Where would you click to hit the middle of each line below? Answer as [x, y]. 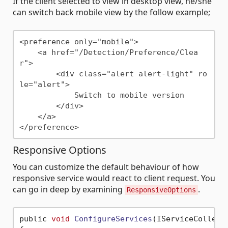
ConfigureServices [113, 219]
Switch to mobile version [47, 95]
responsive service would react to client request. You [114, 178]
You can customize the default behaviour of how [106, 167]
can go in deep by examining [69, 190]
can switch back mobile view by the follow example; [111, 12]
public [35, 219]
